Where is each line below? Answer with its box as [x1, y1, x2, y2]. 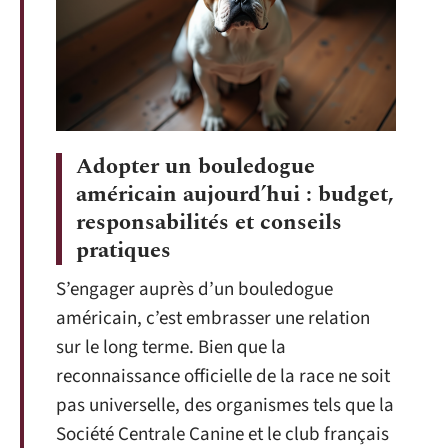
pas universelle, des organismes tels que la [56, 392, 394, 420]
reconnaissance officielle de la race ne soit [56, 363, 390, 391]
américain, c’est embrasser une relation [56, 305, 370, 333]
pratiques [76, 234, 171, 268]
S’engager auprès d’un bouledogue [56, 276, 333, 304]
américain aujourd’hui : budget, [76, 178, 394, 212]
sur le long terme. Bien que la [56, 334, 286, 362]
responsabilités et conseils [76, 206, 342, 240]
